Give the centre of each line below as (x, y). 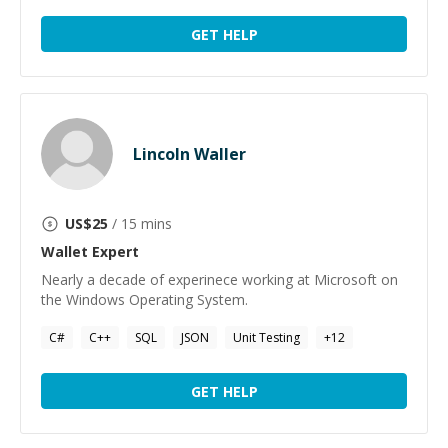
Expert (113, 251)
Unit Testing (266, 337)
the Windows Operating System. (144, 299)
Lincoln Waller (189, 154)
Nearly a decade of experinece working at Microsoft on (219, 279)
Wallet (64, 251)
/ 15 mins (140, 223)
